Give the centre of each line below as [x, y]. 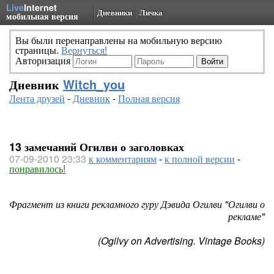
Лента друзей [37, 98]
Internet [40, 7]
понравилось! [37, 168]
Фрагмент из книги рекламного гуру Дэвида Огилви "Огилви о [137, 204]
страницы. [38, 50]
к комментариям [123, 159]
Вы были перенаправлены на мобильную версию [119, 40]
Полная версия [149, 98]
